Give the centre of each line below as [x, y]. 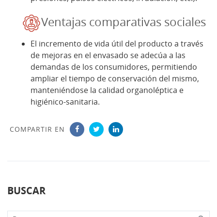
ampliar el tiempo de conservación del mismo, [115, 78]
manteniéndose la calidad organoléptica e [107, 90]
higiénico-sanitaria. [65, 101]
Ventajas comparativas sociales [124, 22]
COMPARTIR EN [37, 129]
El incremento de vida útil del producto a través [117, 43]
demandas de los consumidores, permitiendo [114, 67]
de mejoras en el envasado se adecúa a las [108, 55]
